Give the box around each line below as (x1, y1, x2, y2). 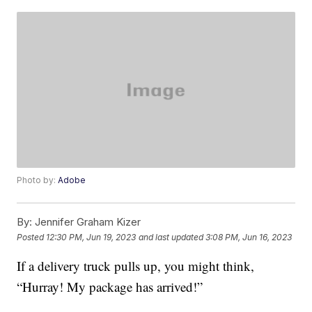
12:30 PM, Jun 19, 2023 (46, 231, 136, 242)
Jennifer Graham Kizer (32, 215, 141, 229)
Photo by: (17, 175, 58, 186)
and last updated (139, 231, 204, 242)
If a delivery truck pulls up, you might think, (17, 257, 255, 275)
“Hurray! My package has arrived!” (17, 278, 203, 296)
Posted (17, 231, 47, 242)
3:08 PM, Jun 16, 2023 (205, 231, 292, 242)
